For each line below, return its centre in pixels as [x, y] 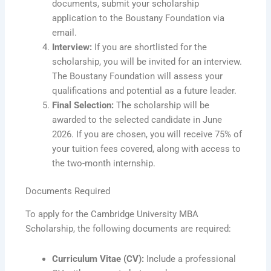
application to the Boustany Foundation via [139, 18]
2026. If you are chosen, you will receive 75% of [147, 134]
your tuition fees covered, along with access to [147, 149]
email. [65, 32]
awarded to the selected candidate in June [137, 119]
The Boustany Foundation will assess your [138, 76]
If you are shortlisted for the [150, 47]
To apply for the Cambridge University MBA [112, 214]
